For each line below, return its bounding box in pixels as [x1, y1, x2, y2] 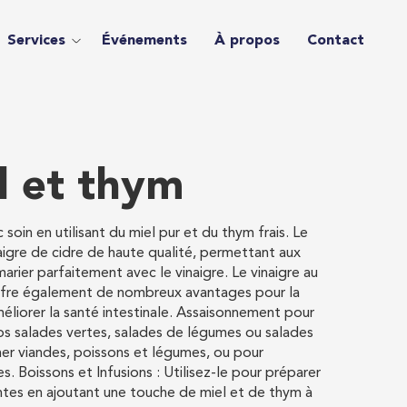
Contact [306, 34, 364, 48]
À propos [213, 34, 280, 48]
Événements [101, 34, 187, 48]
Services [6, 34, 65, 48]
